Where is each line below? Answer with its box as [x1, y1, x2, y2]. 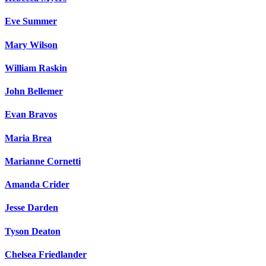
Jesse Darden [5, 202, 58, 213]
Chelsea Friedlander [5, 249, 87, 259]
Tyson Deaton [5, 226, 61, 236]
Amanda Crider [5, 179, 69, 190]
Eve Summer [5, 16, 57, 27]
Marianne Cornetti [5, 156, 81, 166]
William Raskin [5, 62, 67, 73]
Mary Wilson [5, 39, 58, 50]
